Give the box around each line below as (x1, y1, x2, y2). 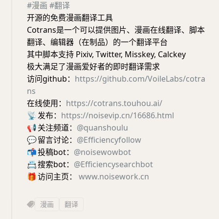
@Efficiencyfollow (77, 134, 141, 146)
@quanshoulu (77, 122, 128, 133)
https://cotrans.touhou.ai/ (66, 98, 162, 109)
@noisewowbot (74, 147, 131, 158)
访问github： (27, 73, 75, 85)
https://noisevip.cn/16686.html (61, 110, 174, 121)
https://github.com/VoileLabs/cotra (75, 73, 205, 85)
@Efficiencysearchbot (74, 159, 153, 170)
